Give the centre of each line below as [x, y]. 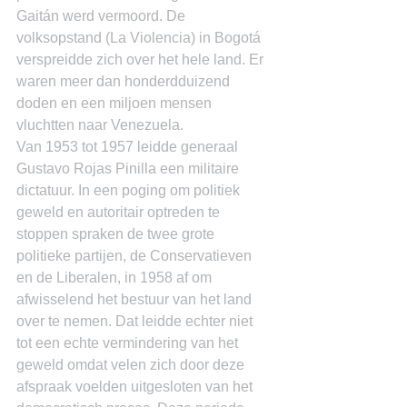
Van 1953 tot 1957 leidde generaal [129, 147]
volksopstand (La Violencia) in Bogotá [140, 38]
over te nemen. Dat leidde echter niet [136, 321]
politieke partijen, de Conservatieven [136, 256]
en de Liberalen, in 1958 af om [116, 278]
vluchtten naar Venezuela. [100, 125]
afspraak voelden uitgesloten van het [136, 387]
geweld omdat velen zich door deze [132, 365]
